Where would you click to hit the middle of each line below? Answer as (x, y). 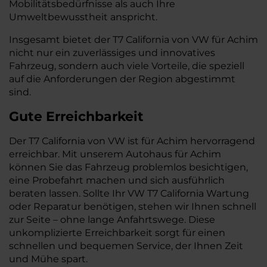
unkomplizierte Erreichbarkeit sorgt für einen (117, 233)
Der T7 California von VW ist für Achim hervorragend (132, 141)
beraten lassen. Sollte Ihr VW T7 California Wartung (129, 193)
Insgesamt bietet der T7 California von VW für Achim (133, 40)
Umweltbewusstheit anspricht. (83, 17)
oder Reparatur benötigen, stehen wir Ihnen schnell (133, 207)
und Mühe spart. (48, 259)
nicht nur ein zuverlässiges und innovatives (112, 53)
